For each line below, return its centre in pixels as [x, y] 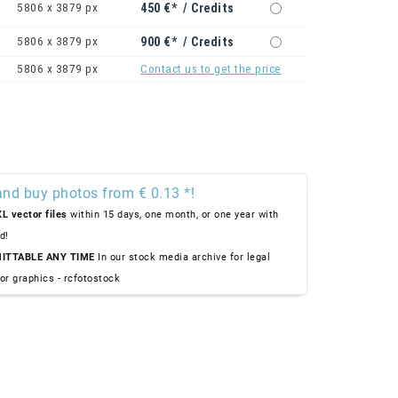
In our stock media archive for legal [182, 258]
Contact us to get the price [211, 69]
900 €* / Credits [187, 42]
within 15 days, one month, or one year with [173, 215]
